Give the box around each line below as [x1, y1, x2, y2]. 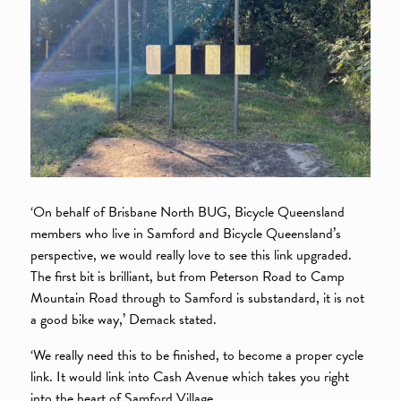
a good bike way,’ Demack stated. [30, 308, 218, 330]
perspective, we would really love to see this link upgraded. [30, 243, 353, 266]
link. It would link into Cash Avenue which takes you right [30, 365, 350, 388]
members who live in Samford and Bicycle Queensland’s [30, 222, 342, 244]
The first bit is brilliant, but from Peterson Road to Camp [30, 265, 346, 287]
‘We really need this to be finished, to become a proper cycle [30, 344, 364, 366]
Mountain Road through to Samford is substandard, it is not [30, 286, 365, 309]
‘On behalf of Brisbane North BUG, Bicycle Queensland [30, 200, 346, 223]
